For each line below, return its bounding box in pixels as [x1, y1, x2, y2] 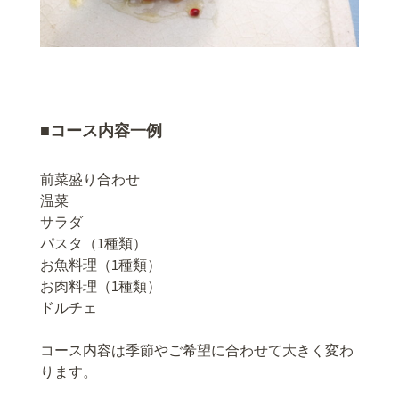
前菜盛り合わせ [40, 169, 140, 188]
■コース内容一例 [40, 120, 162, 141]
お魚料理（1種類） [40, 255, 161, 273]
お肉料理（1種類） [40, 276, 161, 295]
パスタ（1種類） [40, 233, 147, 252]
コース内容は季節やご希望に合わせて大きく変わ [40, 340, 354, 359]
